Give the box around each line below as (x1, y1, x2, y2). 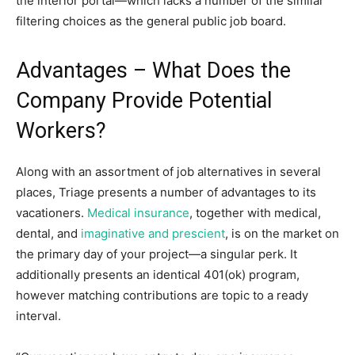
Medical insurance (87, 205, 189, 220)
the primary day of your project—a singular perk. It (16, 246, 297, 261)
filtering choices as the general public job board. (16, 13, 286, 29)
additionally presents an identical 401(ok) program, (16, 267, 300, 282)
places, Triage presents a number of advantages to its (16, 185, 316, 200)
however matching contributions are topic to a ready (16, 288, 308, 303)
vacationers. (16, 205, 87, 220)
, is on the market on (225, 226, 339, 241)
